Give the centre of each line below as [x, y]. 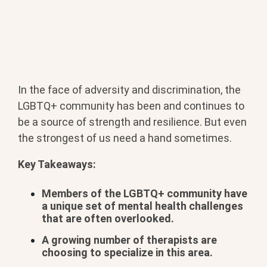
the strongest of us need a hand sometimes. [125, 138]
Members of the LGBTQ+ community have [145, 194]
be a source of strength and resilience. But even [132, 122]
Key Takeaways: [57, 164]
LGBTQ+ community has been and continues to [131, 105]
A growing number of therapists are [129, 240]
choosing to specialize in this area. [127, 253]
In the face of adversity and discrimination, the [129, 89]
